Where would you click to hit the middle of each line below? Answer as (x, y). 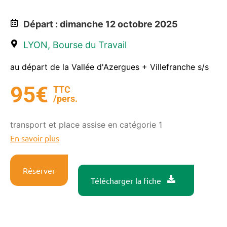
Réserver (39, 171)
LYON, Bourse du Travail (75, 45)
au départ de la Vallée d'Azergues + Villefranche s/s (109, 67)
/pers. (65, 99)
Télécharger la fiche (126, 181)
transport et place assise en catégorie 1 (86, 125)
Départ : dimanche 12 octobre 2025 (101, 24)
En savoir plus (35, 138)
